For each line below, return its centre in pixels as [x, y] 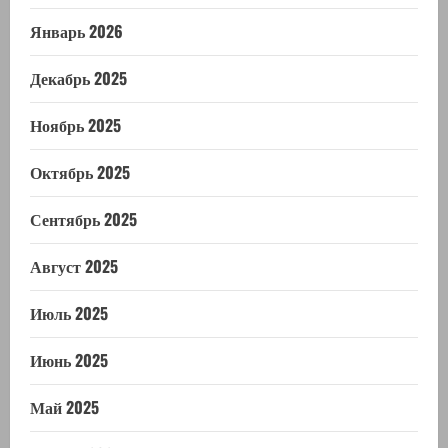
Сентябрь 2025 [83, 219]
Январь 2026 [76, 31]
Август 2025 [74, 266]
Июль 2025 [69, 313]
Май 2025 [64, 407]
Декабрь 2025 [78, 78]
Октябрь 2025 [80, 172]
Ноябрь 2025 [75, 125]
